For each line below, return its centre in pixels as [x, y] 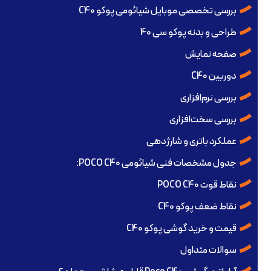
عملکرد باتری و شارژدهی [191, 142]
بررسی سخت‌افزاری [203, 120]
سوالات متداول [208, 251]
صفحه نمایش [211, 55]
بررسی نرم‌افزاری [208, 98]
